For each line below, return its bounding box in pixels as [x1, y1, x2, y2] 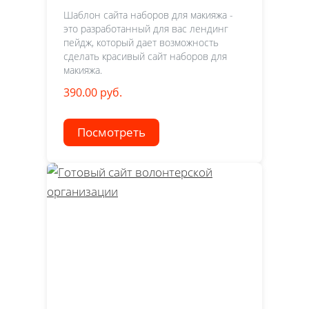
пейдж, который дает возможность [63, 36, 219, 50]
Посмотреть [77, 124, 146, 141]
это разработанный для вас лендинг [63, 22, 228, 36]
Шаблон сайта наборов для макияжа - [63, 8, 233, 22]
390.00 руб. [63, 85, 122, 101]
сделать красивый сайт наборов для [63, 50, 227, 63]
